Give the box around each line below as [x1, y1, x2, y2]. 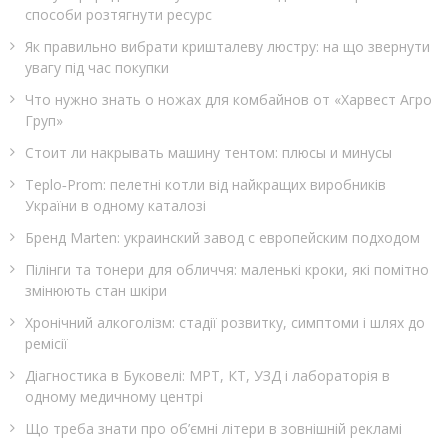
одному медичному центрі [25, 386, 203, 406]
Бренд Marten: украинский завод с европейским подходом [25, 227, 420, 247]
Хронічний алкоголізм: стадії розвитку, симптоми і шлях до [25, 312, 425, 332]
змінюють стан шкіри [25, 280, 167, 300]
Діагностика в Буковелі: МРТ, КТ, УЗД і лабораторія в [25, 365, 390, 385]
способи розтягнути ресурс [25, 4, 212, 24]
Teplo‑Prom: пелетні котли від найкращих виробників [25, 174, 386, 194]
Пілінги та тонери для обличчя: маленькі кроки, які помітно [25, 259, 429, 279]
